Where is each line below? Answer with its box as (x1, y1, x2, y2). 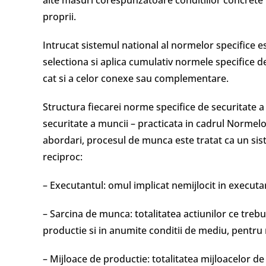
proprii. (43, 10, 76, 23)
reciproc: (43, 150, 83, 163)
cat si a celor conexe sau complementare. (43, 72, 229, 85)
